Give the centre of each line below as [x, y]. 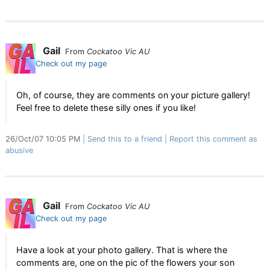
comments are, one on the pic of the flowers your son [125, 262]
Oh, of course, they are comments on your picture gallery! [133, 95]
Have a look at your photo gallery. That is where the [122, 250]
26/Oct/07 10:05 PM [44, 139]
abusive [19, 150]
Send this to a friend [125, 139]
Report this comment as [213, 139]
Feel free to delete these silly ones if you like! [106, 108]
